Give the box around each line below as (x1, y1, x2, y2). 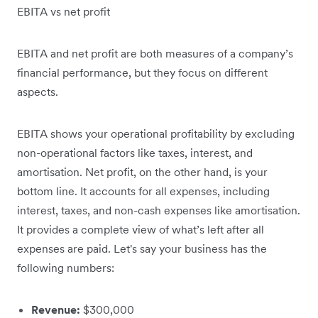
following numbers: (17, 261, 114, 275)
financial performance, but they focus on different (17, 65, 268, 80)
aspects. (17, 84, 61, 99)
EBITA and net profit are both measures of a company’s (17, 46, 293, 61)
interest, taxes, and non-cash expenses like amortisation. (17, 203, 300, 218)
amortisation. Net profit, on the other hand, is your (17, 165, 268, 180)
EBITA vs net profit (17, 4, 110, 19)
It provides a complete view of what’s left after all (17, 222, 264, 237)
